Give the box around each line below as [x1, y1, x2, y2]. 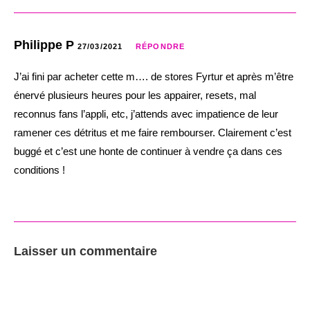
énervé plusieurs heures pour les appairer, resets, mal [14, 89, 256, 101]
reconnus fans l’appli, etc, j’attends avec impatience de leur [14, 107, 278, 120]
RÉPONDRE [136, 42, 185, 51]
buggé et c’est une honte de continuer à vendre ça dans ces [14, 145, 282, 157]
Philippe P [14, 37, 77, 52]
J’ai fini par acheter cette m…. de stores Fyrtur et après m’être [14, 70, 293, 82]
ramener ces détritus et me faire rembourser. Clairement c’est [14, 126, 291, 138]
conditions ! [14, 163, 65, 176]
